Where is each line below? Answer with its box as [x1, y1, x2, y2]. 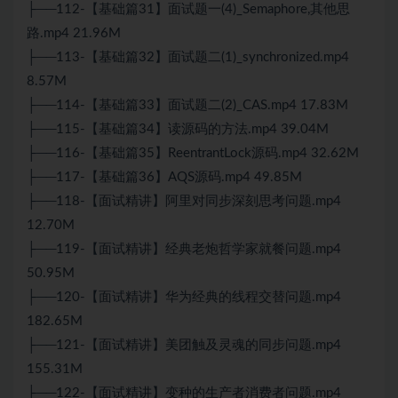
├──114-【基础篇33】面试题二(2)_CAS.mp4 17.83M [27, 99, 348, 113]
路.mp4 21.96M [27, 27, 121, 41]
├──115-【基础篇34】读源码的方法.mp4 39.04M [27, 123, 329, 137]
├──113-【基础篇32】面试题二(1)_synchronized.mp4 [27, 51, 349, 65]
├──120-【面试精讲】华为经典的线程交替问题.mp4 [27, 291, 341, 305]
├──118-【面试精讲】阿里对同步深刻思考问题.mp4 [27, 195, 341, 209]
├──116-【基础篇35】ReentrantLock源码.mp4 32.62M [27, 147, 359, 161]
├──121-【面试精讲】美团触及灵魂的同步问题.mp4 [27, 338, 341, 353]
